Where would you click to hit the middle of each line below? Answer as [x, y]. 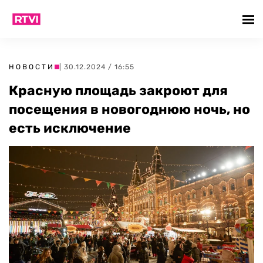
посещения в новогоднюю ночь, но [129, 109]
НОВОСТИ [32, 67]
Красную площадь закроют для [118, 90]
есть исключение [70, 128]
